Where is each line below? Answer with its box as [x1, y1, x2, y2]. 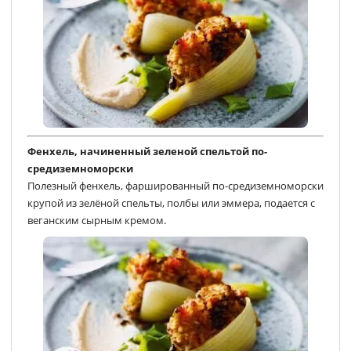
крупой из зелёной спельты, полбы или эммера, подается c [27, 195, 315, 210]
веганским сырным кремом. [27, 212, 166, 227]
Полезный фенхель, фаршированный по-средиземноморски [27, 178, 324, 193]
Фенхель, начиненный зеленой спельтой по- [27, 143, 267, 158]
